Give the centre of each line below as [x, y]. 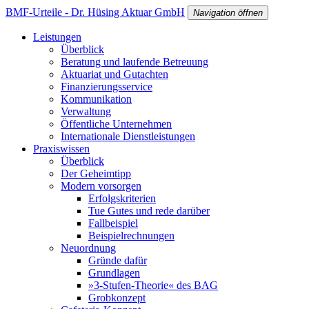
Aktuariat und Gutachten [114, 74]
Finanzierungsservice [107, 87]
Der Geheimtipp [96, 173]
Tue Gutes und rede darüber [149, 211]
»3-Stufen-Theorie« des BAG [153, 285]
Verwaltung [86, 111]
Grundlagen [114, 273]
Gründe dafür [118, 260]
